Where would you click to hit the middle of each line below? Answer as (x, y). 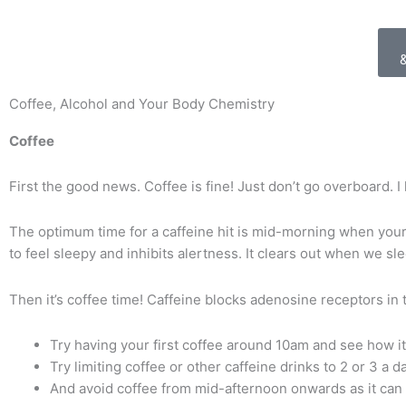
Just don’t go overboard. (317, 186)
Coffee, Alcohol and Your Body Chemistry (142, 103)
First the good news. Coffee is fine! (123, 186)
